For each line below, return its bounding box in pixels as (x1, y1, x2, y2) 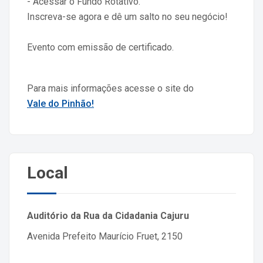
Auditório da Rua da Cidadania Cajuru (27, 210, 189, 222)
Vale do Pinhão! (27, 98, 94, 110)
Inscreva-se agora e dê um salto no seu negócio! (27, 11, 228, 23)
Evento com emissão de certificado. (27, 42, 174, 53)
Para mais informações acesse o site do (27, 83, 194, 95)
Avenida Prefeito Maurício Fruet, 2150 (27, 231, 183, 242)
